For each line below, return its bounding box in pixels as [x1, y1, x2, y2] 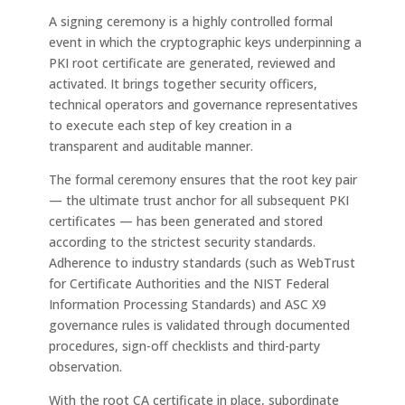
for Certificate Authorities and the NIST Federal [48, 275, 329, 292]
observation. [48, 358, 122, 375]
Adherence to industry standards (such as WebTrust [48, 254, 355, 271]
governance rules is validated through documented [48, 316, 350, 334]
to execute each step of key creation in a [48, 117, 292, 134]
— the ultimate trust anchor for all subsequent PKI [48, 192, 349, 209]
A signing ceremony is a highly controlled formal [48, 13, 333, 30]
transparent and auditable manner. [48, 137, 253, 155]
